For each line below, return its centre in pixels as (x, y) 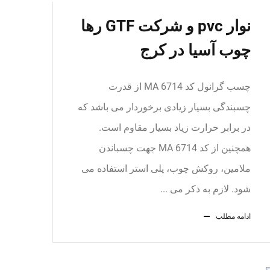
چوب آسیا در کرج (195, 50)
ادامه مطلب (233, 216)
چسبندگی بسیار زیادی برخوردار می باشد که (164, 107)
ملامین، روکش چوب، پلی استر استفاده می (166, 168)
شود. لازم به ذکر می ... (206, 189)
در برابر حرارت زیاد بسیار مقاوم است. (175, 127)
